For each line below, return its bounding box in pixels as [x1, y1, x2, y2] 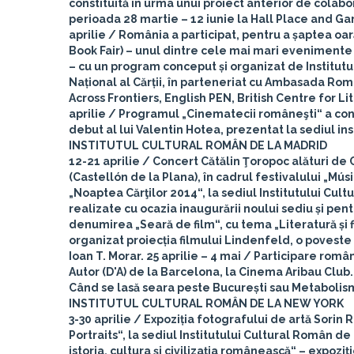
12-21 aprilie [69, 155, 140, 168]
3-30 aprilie [69, 313, 131, 326]
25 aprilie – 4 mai [146, 250, 241, 262]
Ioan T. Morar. [69, 250, 146, 262]
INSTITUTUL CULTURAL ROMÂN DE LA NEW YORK [69, 297, 344, 310]
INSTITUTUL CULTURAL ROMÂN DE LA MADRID [69, 139, 327, 152]
